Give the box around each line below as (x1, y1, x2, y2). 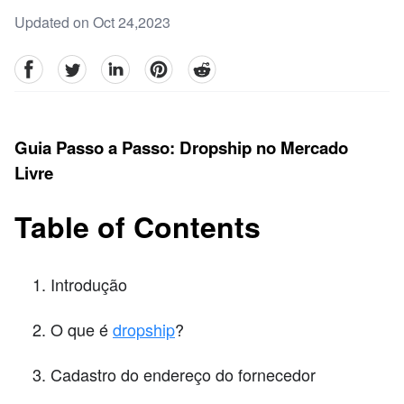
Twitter (57, 54, 98, 76)
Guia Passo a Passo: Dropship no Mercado (14, 134, 348, 160)
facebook (14, 54, 72, 76)
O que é (50, 317, 113, 341)
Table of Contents (14, 206, 261, 248)
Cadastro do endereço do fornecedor (50, 362, 316, 386)
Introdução (50, 271, 127, 296)
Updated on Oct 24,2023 (14, 12, 170, 33)
